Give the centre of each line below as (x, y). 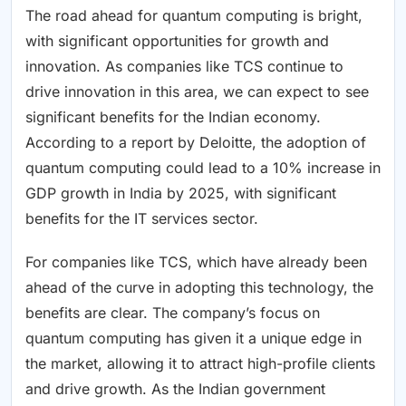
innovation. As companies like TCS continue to (184, 67)
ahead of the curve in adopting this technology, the (199, 288)
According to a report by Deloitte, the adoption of (196, 143)
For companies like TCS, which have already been (196, 262)
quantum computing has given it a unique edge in (193, 338)
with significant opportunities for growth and (177, 41)
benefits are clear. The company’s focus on (173, 313)
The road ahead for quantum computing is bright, (194, 16)
